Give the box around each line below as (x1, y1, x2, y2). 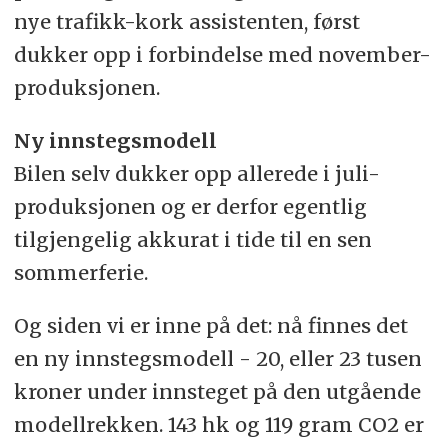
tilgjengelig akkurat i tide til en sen (13, 226, 372, 252)
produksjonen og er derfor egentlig (13, 193, 367, 219)
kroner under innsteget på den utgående (13, 378, 421, 404)
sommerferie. (13, 259, 148, 285)
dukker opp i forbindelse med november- (13, 42, 431, 67)
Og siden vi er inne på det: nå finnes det (13, 312, 408, 338)
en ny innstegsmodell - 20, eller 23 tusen (13, 345, 422, 371)
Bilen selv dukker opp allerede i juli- (13, 160, 380, 186)
